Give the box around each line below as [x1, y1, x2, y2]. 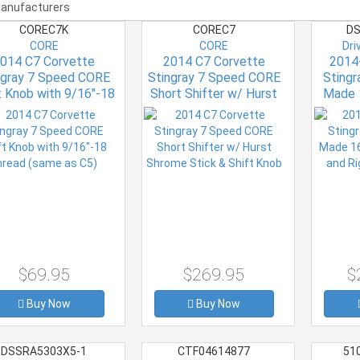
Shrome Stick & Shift [154, 101, 274, 117]
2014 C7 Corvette [162, 53, 265, 69]
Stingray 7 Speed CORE [147, 69, 280, 85]
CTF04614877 [175, 344, 253, 358]
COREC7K [17, 22, 72, 36]
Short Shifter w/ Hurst [150, 85, 278, 101]
